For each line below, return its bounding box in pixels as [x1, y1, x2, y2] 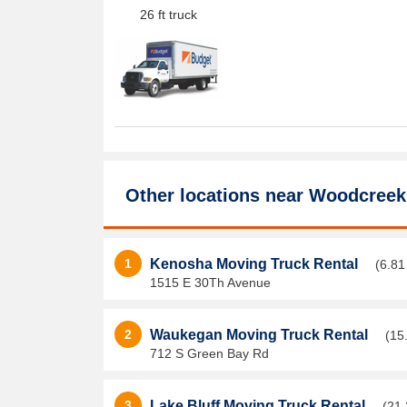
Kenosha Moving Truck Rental [150, 256, 362, 272]
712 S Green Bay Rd [150, 346, 269, 361]
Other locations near [125, 185, 309, 205]
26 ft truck [139, 7, 197, 22]
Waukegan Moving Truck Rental [150, 327, 372, 342]
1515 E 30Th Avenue [150, 275, 271, 290]
